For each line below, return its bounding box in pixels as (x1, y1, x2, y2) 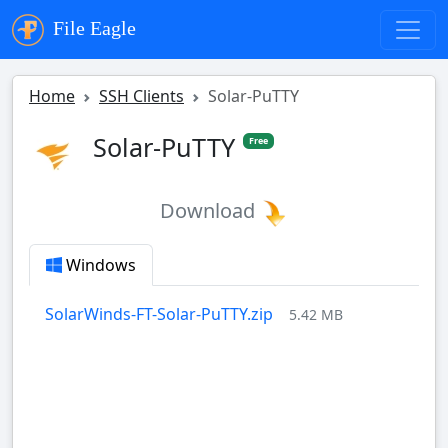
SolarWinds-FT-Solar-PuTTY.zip (45, 303, 273, 326)
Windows (62, 254, 136, 277)
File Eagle (48, 17, 136, 39)
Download (160, 197, 260, 225)
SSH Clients (99, 85, 184, 108)
